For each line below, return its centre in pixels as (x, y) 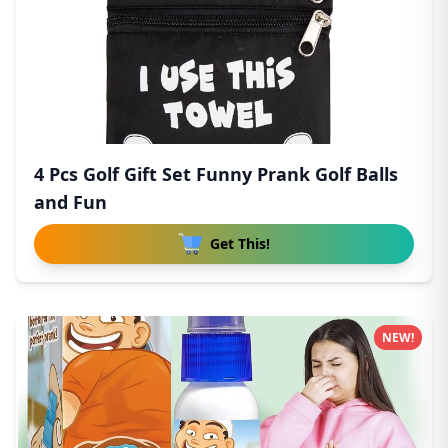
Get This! (240, 243)
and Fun (70, 202)
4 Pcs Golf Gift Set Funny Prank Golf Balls (216, 174)
